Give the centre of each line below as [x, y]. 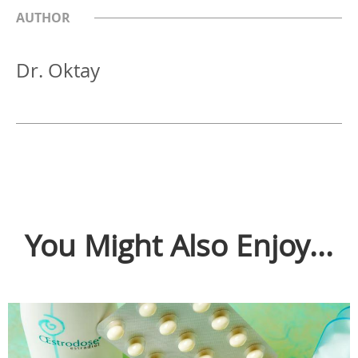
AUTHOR [43, 17]
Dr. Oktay [58, 70]
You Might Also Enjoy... [179, 245]
